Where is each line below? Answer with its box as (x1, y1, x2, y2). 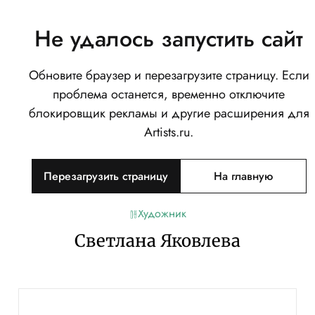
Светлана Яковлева (75, 230, 240, 252)
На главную (213, 168, 273, 184)
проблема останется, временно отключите (53, 85, 285, 103)
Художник (137, 205, 186, 221)
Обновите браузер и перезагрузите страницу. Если (28, 66, 309, 84)
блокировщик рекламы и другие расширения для (28, 104, 309, 122)
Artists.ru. (144, 123, 193, 141)
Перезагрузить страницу (43, 168, 168, 184)
